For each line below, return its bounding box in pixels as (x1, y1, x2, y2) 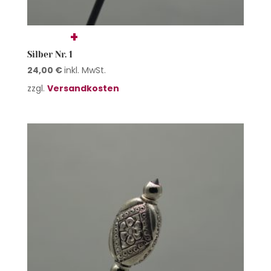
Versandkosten (47, 82, 119, 95)
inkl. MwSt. (64, 64, 106, 76)
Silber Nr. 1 (27, 49, 73, 59)
